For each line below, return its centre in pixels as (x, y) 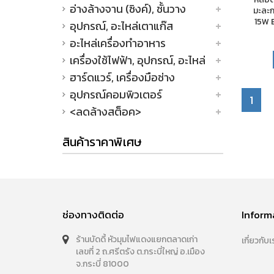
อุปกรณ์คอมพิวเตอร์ (116, 94)
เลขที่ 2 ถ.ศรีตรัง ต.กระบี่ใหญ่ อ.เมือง (140, 252)
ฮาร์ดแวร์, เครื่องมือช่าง (122, 77)
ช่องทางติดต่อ (93, 215)
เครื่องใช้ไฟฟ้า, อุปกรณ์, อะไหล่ (138, 60)
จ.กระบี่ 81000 (102, 264)
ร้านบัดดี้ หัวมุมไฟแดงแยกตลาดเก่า (137, 239)
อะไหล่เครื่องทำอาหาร (118, 43)
